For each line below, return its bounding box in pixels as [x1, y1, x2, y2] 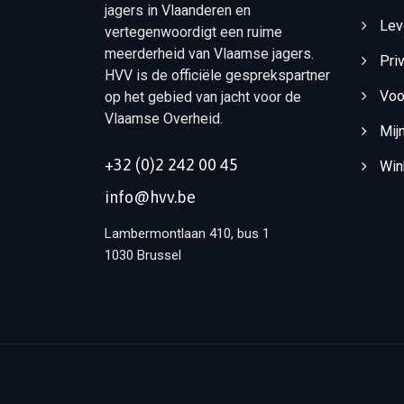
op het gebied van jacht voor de [105, 88, 302, 106]
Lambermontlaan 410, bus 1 [105, 225, 271, 242]
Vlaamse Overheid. [105, 110, 224, 127]
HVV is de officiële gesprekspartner [105, 67, 331, 84]
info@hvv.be [105, 188, 197, 207]
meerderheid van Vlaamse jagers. [105, 45, 315, 62]
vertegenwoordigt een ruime [105, 23, 283, 41]
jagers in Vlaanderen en [105, 2, 252, 19]
